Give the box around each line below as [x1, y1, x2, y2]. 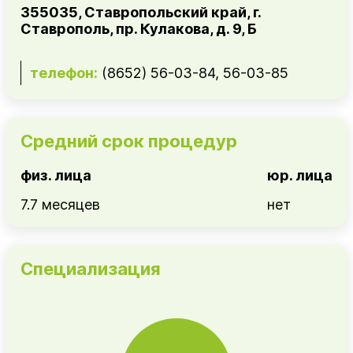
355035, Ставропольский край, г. [20, 3, 261, 20]
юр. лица [267, 166, 333, 184]
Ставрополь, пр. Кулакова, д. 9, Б [20, 20, 257, 37]
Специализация [20, 258, 161, 279]
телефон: [30, 64, 98, 81]
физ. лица [20, 166, 91, 184]
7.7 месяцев [20, 195, 100, 213]
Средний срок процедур [20, 130, 237, 151]
